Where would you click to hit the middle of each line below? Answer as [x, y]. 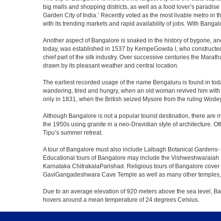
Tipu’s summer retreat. [73, 133]
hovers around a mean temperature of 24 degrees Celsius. [121, 200]
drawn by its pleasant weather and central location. [111, 66]
